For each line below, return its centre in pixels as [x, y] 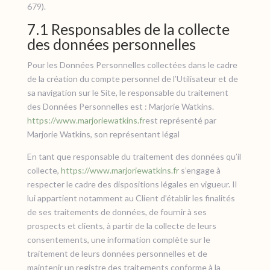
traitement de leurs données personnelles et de [117, 253]
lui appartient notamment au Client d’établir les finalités [131, 198]
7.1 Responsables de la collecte [128, 29]
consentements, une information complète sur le [118, 240]
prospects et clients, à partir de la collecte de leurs [121, 226]
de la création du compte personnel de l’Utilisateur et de [132, 79]
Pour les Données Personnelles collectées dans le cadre [132, 65]
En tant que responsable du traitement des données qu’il [134, 156]
